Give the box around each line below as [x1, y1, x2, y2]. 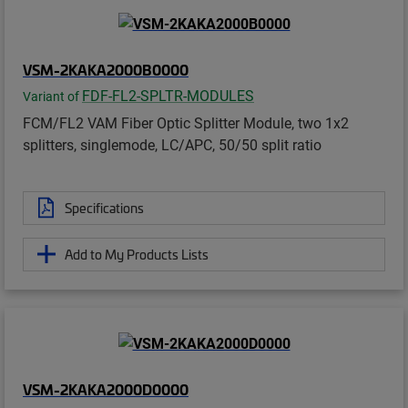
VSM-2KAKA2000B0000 [23, 58, 189, 79]
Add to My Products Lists [65, 244, 209, 263]
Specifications [65, 198, 144, 217]
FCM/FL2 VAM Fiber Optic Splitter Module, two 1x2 [23, 112, 349, 132]
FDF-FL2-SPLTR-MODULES [82, 85, 254, 105]
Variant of [23, 87, 82, 105]
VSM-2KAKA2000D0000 [23, 378, 189, 399]
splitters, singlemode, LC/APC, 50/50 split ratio [23, 134, 321, 154]
